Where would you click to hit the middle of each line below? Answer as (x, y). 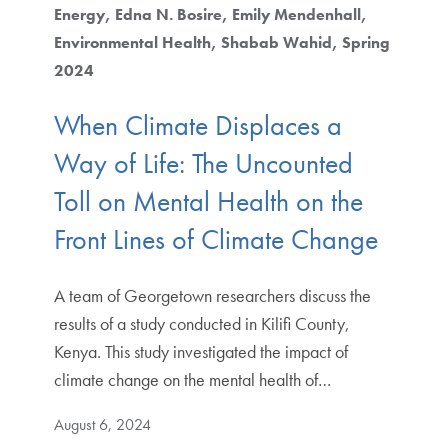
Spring (365, 42)
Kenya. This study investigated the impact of (200, 351)
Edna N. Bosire (168, 14)
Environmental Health (132, 42)
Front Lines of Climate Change (215, 239)
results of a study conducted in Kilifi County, (201, 323)
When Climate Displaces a (197, 125)
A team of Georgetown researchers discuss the (212, 295)
